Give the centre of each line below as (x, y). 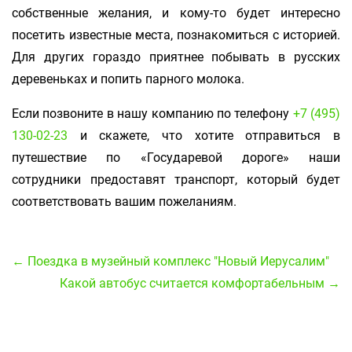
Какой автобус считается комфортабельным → (200, 283)
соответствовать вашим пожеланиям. (124, 202)
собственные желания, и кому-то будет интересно (176, 13)
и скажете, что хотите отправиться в (204, 136)
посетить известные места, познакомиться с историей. (176, 35)
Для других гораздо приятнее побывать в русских (176, 57)
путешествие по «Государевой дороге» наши (176, 158)
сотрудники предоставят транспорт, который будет (176, 180)
